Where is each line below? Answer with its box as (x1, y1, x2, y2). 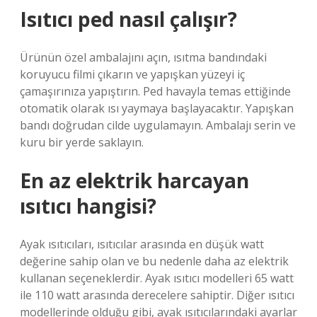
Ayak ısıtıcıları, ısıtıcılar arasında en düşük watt (20, 236, 264, 252)
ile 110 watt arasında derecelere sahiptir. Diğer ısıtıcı (20, 287, 294, 303)
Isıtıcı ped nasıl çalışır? (20, 6, 237, 33)
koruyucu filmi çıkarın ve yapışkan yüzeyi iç (20, 67, 245, 82)
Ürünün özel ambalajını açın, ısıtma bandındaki (20, 50, 267, 65)
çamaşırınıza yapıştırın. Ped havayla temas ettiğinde (20, 83, 291, 99)
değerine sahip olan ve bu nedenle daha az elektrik (20, 253, 289, 269)
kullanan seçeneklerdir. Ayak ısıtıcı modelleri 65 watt (20, 270, 294, 286)
